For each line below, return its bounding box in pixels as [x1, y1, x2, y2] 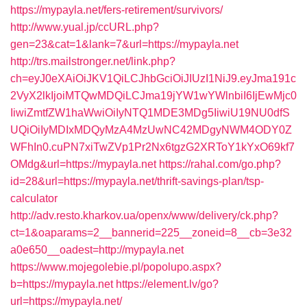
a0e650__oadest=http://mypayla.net [10, 244, 184, 256]
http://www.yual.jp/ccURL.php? [10, 21, 159, 33]
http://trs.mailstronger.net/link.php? [10, 56, 175, 67]
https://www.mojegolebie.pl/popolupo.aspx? [10, 261, 221, 273]
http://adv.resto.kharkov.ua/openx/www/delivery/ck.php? [10, 210, 278, 221]
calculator [10, 193, 58, 204]
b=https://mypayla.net [10, 278, 113, 290]
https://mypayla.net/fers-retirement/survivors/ [10, 4, 223, 16]
